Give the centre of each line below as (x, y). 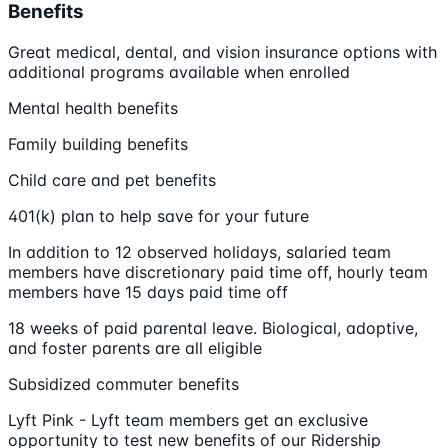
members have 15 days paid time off (148, 292)
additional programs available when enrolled (179, 72)
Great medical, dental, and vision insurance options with (222, 52)
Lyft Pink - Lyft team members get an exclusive (188, 420)
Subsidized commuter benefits (123, 384)
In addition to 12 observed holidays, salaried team (199, 252)
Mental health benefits (93, 108)
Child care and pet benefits (112, 180)
